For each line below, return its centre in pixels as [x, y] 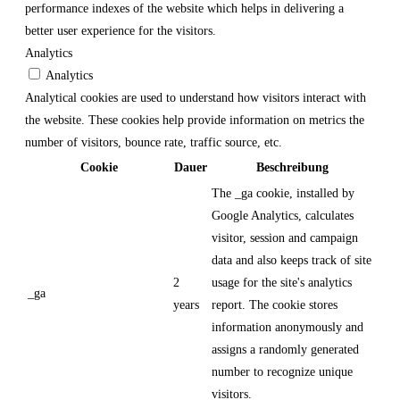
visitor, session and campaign [285, 237]
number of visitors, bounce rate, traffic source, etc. [154, 142]
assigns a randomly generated [285, 349]
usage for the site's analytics [282, 282]
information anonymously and [287, 327]
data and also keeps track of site [292, 260]
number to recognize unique [282, 371]
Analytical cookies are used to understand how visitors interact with [196, 97]
